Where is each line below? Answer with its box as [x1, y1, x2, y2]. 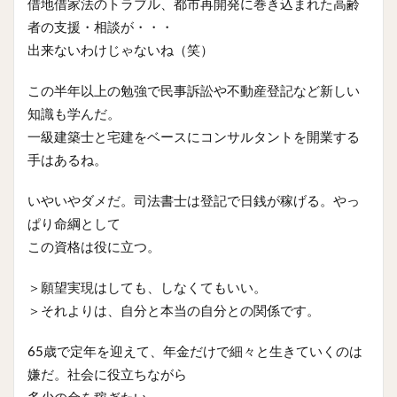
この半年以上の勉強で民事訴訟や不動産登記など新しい [27, 84, 360, 98]
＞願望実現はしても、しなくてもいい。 [27, 281, 267, 295]
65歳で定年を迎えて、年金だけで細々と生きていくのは [27, 345, 362, 359]
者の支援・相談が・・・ [27, 20, 174, 35]
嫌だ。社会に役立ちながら [27, 368, 187, 382]
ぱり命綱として [27, 217, 121, 231]
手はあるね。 [27, 153, 107, 167]
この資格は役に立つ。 [27, 240, 160, 254]
